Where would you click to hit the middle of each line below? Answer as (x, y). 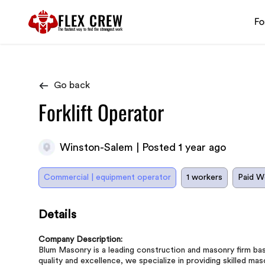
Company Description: (80, 240)
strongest (107, 29)
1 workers (204, 177)
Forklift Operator (101, 112)
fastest (70, 29)
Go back (72, 85)
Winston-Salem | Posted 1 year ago (143, 147)
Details (57, 215)
